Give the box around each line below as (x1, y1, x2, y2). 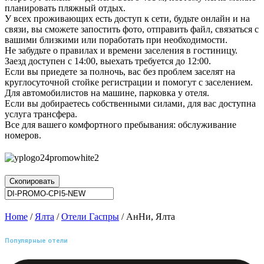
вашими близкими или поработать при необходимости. (5, 35, 227, 45)
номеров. (5, 130, 41, 141)
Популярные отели (5, 237, 68, 245)
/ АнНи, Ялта (119, 212, 175, 222)
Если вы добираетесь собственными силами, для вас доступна (5, 98, 256, 109)
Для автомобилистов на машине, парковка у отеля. (5, 88, 209, 98)
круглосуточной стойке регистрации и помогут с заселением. (5, 77, 253, 88)
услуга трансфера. (5, 109, 77, 120)
